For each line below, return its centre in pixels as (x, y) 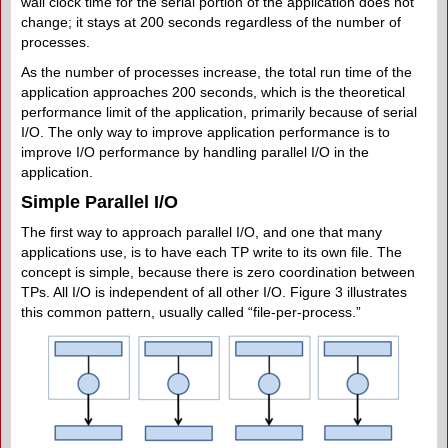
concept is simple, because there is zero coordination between (218, 271)
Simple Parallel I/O (99, 201)
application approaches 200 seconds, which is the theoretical (213, 91)
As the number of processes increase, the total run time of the (216, 71)
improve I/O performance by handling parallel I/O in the (195, 151)
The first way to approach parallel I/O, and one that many (201, 231)
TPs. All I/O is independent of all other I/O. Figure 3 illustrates (214, 291)
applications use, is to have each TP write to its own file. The (211, 251)
